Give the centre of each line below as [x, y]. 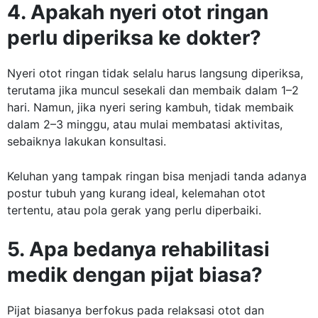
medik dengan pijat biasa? [135, 275]
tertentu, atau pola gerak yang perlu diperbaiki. [134, 210]
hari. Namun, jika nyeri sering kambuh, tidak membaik [150, 108]
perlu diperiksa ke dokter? [134, 38]
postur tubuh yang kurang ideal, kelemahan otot [136, 193]
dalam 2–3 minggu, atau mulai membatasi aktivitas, [145, 125]
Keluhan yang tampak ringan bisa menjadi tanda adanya [157, 176]
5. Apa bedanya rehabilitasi [138, 250]
